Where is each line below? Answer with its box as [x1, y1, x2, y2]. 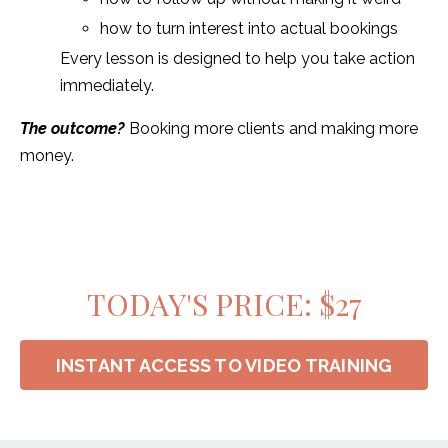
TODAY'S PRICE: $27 [86, 284, 362, 325]
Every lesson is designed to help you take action [60, 49, 415, 69]
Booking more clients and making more [125, 119, 418, 139]
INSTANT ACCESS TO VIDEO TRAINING [55, 354, 393, 376]
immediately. [60, 76, 154, 96]
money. [20, 146, 74, 166]
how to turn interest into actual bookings [100, 19, 398, 39]
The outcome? [20, 119, 125, 139]
